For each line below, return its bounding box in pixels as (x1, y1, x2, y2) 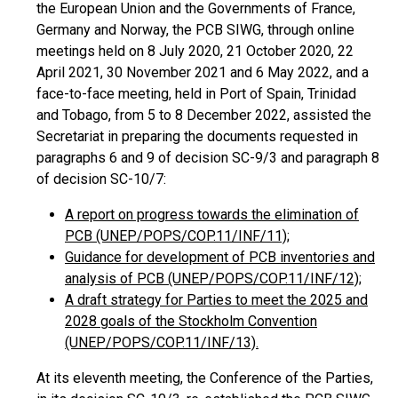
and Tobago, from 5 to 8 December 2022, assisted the (36, 107, 371, 123)
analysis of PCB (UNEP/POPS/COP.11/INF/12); (65, 270, 362, 287)
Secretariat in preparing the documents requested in (36, 128, 358, 145)
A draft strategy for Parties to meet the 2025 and (65, 291, 368, 308)
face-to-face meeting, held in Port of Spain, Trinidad (36, 85, 356, 102)
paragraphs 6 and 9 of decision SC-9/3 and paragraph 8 (36, 149, 379, 166)
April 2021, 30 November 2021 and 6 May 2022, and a (36, 64, 369, 81)
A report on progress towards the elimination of (65, 206, 359, 223)
